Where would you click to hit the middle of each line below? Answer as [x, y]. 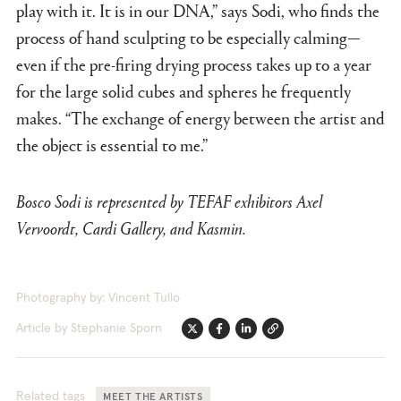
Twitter [218, 336]
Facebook [250, 336]
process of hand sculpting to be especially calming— [188, 37]
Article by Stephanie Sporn [89, 329]
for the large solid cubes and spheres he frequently [183, 91]
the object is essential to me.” [112, 145]
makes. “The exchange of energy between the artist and [200, 118]
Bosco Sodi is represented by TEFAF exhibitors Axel [169, 201]
